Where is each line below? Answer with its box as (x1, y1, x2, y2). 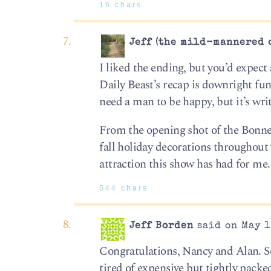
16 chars (99, 1, 143, 9)
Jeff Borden (129, 221, 194, 232)
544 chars (99, 184, 149, 192)
